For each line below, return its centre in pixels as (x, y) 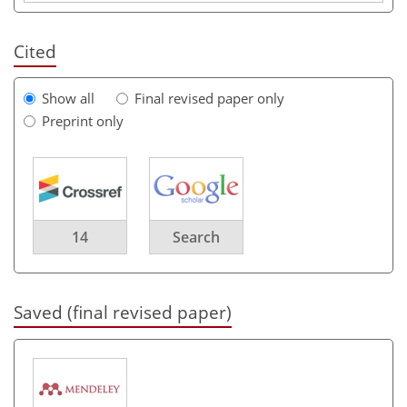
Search (196, 238)
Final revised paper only (209, 99)
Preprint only (83, 121)
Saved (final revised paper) (123, 313)
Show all (68, 99)
